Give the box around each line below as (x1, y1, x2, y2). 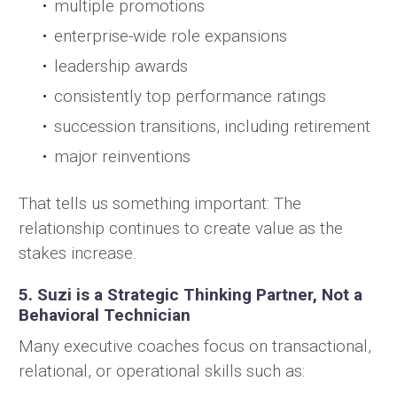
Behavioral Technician (19, 305, 191, 326)
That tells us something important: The (19, 193, 301, 214)
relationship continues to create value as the (19, 218, 343, 239)
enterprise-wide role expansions (54, 26, 287, 47)
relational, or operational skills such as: (19, 360, 305, 381)
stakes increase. (19, 243, 136, 264)
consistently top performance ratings (54, 86, 326, 107)
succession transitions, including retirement (54, 116, 370, 137)
